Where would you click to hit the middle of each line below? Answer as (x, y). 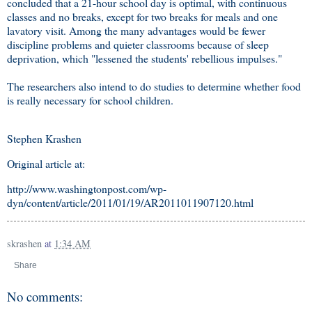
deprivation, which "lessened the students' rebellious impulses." (145, 58)
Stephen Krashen (44, 139)
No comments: (45, 296)
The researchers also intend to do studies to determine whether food (154, 86)
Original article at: (46, 164)
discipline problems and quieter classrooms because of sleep (138, 44)
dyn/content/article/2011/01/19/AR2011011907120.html (130, 203)
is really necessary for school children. (90, 100)
